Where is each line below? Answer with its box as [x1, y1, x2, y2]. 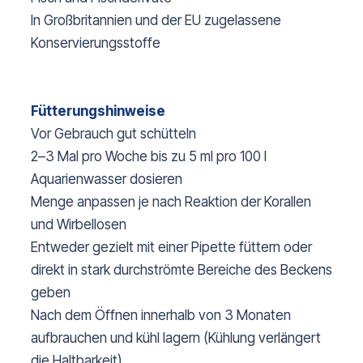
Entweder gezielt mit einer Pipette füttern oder [31, 239, 312, 256]
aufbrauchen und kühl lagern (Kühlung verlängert [31, 330, 321, 347]
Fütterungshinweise [31, 103, 165, 120]
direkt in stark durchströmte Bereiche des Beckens [31, 262, 332, 279]
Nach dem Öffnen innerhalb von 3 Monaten [31, 307, 291, 324]
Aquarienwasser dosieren [31, 171, 182, 188]
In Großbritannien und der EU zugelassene [31, 12, 281, 29]
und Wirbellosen [31, 216, 126, 233]
